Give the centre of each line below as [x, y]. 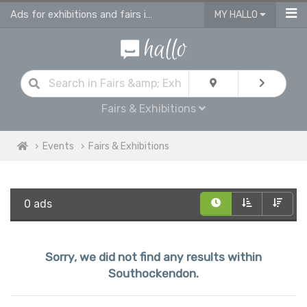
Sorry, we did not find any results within [153, 257]
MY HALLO [237, 15]
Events [58, 146]
